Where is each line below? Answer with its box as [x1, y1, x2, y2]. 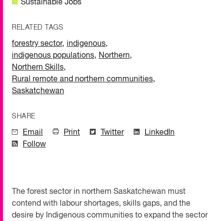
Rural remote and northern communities [12, 75, 153, 84]
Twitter [101, 129, 124, 137]
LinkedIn [145, 129, 175, 137]
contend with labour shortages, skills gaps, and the [12, 200, 190, 208]
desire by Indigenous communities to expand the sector [12, 212, 208, 220]
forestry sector [12, 40, 62, 48]
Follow [23, 141, 46, 149]
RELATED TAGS [12, 24, 63, 32]
